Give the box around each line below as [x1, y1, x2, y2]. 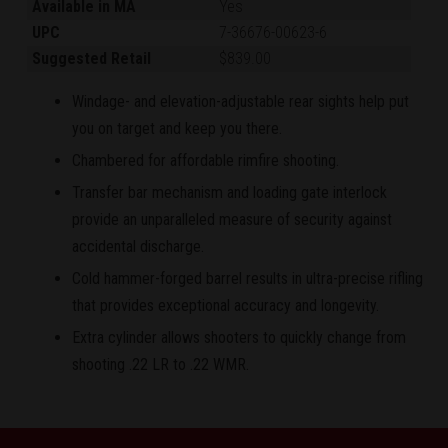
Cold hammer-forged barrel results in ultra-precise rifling [72, 268, 423, 288]
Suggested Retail [32, 49, 152, 69]
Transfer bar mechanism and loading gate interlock [72, 182, 387, 202]
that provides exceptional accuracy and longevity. [72, 295, 379, 315]
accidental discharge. [72, 236, 204, 256]
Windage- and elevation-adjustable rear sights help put [72, 92, 409, 112]
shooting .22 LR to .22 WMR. [72, 354, 249, 374]
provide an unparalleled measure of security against [72, 209, 392, 229]
